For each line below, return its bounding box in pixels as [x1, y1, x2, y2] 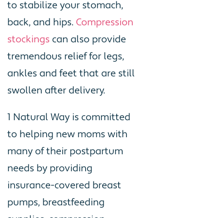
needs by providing [7, 162, 92, 175]
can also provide [50, 33, 126, 46]
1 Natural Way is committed [7, 110, 130, 124]
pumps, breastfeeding [7, 196, 105, 209]
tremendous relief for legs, [7, 50, 124, 63]
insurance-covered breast [7, 179, 121, 192]
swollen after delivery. [7, 84, 105, 97]
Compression [76, 16, 133, 29]
